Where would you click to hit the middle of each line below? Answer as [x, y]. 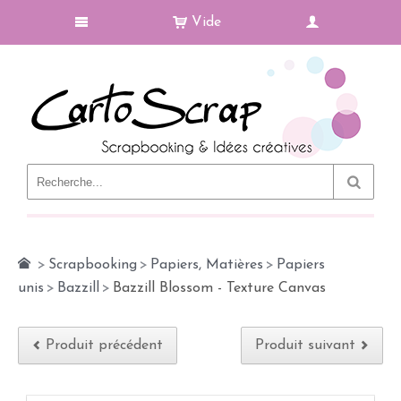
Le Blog [157, 192]
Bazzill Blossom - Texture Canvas [219, 288]
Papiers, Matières [207, 265]
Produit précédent [104, 346]
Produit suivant [305, 346]
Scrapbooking [93, 265]
